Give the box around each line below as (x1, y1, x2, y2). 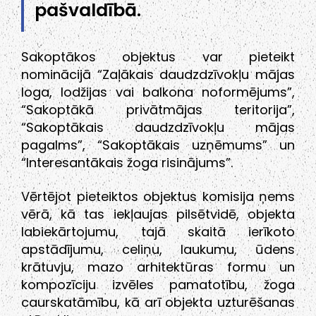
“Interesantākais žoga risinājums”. (21, 154, 233, 172)
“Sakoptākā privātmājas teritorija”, (21, 101, 295, 119)
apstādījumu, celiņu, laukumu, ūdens (21, 241, 295, 259)
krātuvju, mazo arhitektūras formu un (21, 258, 295, 276)
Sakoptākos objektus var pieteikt (21, 48, 295, 66)
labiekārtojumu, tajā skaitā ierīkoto (21, 223, 295, 241)
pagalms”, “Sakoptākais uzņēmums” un (21, 136, 295, 154)
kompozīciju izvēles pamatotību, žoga (21, 276, 295, 294)
